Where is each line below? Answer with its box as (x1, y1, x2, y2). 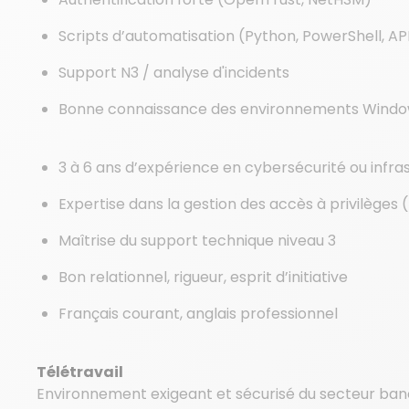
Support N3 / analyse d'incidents (58, 62, 289, 83)
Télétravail (37, 362, 123, 383)
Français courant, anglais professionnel (58, 303, 338, 324)
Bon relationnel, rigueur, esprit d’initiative (58, 267, 348, 288)
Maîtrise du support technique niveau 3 (58, 230, 336, 251)
